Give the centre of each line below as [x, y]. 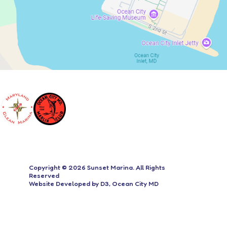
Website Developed [59, 184]
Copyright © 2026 [58, 167]
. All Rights [149, 167]
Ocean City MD [135, 184]
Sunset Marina [110, 167]
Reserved [44, 176]
